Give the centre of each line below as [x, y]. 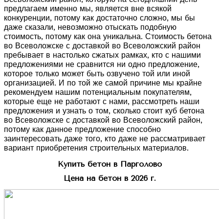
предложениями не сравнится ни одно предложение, [102, 65]
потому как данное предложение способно [82, 130]
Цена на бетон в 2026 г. [109, 178]
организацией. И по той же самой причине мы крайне [103, 83]
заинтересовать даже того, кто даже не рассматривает [105, 139]
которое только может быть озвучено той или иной [97, 74]
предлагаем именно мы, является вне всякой [88, 9]
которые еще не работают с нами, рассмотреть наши [102, 102]
